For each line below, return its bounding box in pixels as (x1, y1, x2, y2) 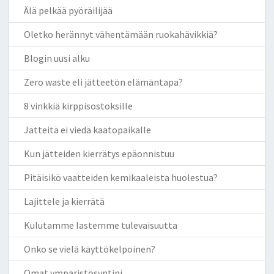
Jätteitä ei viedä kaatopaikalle (24, 123, 151, 136)
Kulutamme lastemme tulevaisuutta (24, 218, 177, 231)
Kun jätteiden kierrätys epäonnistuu (24, 147, 174, 160)
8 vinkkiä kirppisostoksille (24, 99, 133, 112)
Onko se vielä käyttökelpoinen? (24, 242, 155, 255)
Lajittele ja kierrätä (24, 194, 105, 207)
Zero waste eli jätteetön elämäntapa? (24, 75, 183, 88)
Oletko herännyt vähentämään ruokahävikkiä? (24, 28, 218, 40)
